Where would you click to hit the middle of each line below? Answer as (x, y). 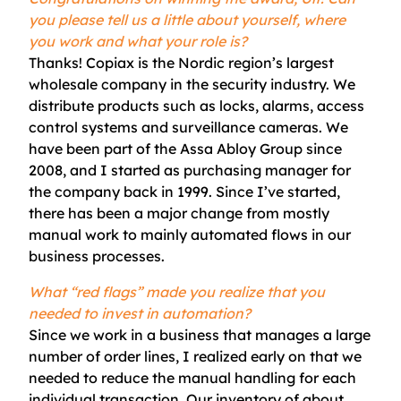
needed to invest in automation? (140, 313)
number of (64, 356)
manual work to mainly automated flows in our (190, 235)
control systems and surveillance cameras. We (188, 127)
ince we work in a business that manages (180, 335)
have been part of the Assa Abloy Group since (185, 149)
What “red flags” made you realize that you (177, 292)
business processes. (97, 256)
